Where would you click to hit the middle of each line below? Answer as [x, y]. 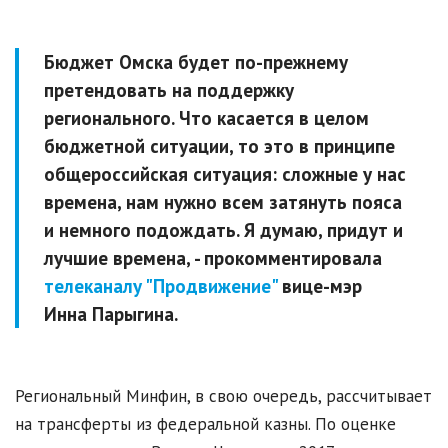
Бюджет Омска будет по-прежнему [196, 62]
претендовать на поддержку [169, 90]
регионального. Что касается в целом [206, 118]
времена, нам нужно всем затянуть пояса [223, 202]
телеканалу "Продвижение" [160, 286]
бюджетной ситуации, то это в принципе [219, 146]
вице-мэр [319, 286]
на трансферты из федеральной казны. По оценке [205, 424]
